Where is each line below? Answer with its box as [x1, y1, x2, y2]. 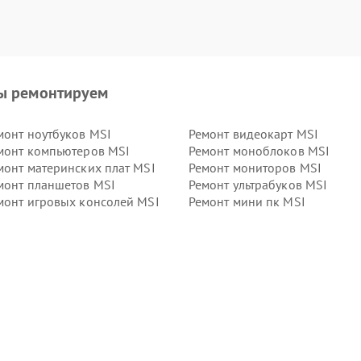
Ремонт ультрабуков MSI [188, 176, 328, 193]
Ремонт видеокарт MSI [188, 126, 318, 142]
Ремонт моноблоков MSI [188, 143, 330, 159]
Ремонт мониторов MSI [188, 160, 322, 176]
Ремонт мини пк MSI [188, 193, 305, 210]
